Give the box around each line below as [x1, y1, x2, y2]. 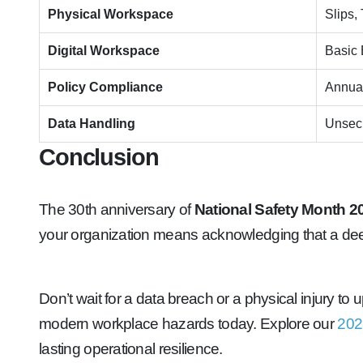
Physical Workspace [48, 7, 173, 21]
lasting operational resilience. [39, 340, 223, 357]
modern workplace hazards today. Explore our [39, 315, 338, 332]
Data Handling [48, 117, 135, 130]
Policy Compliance [48, 80, 163, 94]
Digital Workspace [48, 44, 160, 58]
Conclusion [39, 143, 159, 170]
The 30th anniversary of [39, 201, 194, 218]
